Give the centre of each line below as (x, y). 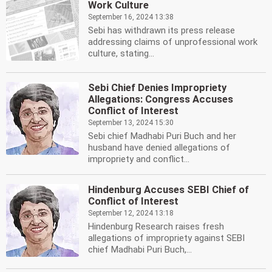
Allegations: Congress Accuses (161, 99)
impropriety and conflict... (139, 159)
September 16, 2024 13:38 (131, 17)
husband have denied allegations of (159, 148)
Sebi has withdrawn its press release (161, 30)
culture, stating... (121, 53)
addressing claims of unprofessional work (173, 42)
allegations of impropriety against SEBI (166, 238)
